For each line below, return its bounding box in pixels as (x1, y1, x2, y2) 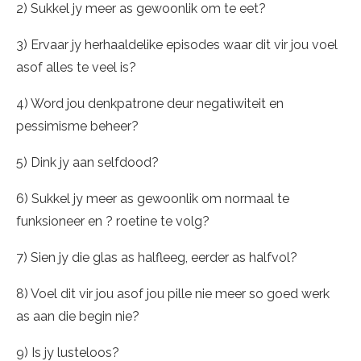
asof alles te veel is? (16, 60, 136, 75)
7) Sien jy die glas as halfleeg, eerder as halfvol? (16, 250, 297, 265)
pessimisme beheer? (16, 118, 139, 134)
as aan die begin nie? (16, 309, 139, 324)
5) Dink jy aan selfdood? (16, 155, 159, 170)
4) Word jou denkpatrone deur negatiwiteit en (16, 96, 284, 111)
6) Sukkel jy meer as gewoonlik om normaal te (16, 191, 289, 206)
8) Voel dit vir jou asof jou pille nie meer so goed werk (16, 286, 330, 301)
